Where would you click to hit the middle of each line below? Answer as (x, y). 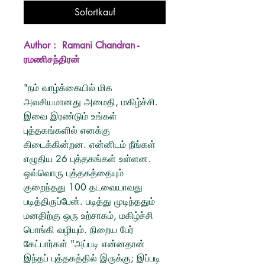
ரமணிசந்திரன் (52, 59)
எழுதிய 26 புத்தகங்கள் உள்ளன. (87, 159)
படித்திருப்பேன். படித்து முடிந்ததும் (89, 201)
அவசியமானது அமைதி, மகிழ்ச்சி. (91, 102)
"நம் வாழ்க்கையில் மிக (68, 88)
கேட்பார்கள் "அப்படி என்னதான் (84, 244)
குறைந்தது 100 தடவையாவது (83, 187)
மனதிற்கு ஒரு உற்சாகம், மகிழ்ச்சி (88, 216)
